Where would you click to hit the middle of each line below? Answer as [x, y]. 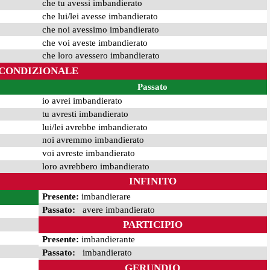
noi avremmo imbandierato [93, 140]
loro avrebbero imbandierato [96, 167]
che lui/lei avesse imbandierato [100, 17]
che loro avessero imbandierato [101, 56]
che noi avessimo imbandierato [100, 29]
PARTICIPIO [152, 224]
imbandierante [107, 240]
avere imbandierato [115, 209]
